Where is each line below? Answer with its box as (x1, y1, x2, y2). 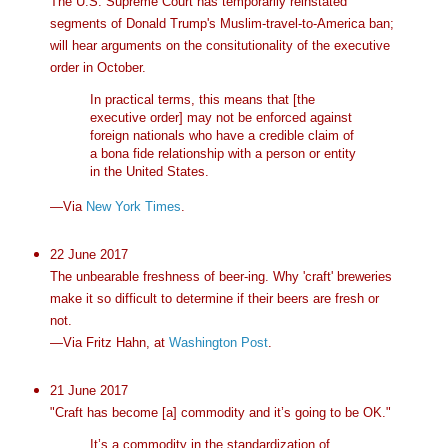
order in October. (49, 59, 146, 75)
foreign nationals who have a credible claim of (89, 128, 354, 144)
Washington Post (168, 334, 268, 350)
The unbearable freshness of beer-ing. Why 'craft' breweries (49, 268, 392, 284)
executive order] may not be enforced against (89, 110, 352, 126)
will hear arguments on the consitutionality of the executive (49, 37, 390, 53)
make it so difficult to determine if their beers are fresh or (49, 290, 379, 306)
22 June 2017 (49, 246, 128, 262)
